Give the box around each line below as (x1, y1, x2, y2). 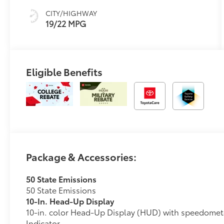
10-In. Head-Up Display (26, 194, 114, 206)
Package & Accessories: (26, 149, 137, 163)
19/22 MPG (45, 17, 86, 29)
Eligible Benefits (26, 64, 103, 79)
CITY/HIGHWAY (45, 8, 97, 18)
